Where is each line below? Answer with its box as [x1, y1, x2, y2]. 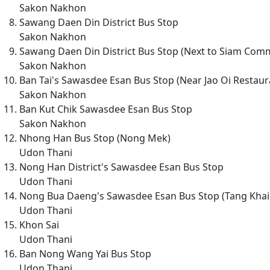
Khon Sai [19, 218, 59, 231]
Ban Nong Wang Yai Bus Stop [19, 246, 151, 260]
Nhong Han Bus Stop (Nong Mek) [19, 131, 171, 145]
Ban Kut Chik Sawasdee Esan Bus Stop [19, 102, 192, 116]
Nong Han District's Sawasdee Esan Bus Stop [19, 160, 224, 174]
